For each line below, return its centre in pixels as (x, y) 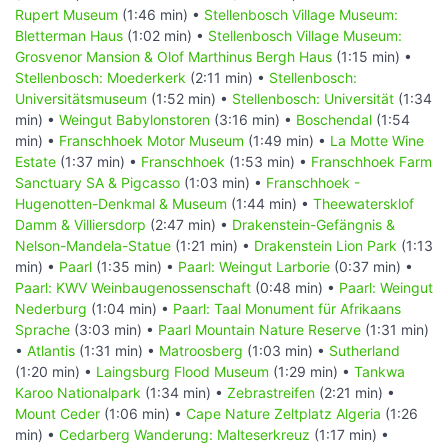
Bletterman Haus (69, 35)
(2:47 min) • (189, 224)
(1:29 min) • (311, 371)
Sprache (42, 329)
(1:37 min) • (98, 161)
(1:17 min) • (349, 434)
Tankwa (379, 371)
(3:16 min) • (253, 119)
